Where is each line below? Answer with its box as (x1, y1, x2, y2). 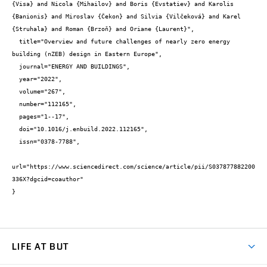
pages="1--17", (12, 113, 19, 120)
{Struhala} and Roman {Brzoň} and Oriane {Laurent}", (12, 26, 194, 33)
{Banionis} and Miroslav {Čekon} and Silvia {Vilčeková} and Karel (12, 13, 241, 20)
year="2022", (12, 76, 19, 83)
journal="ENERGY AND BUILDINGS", (12, 63, 19, 70)
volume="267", (12, 88, 19, 95)
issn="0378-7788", (12, 138, 19, 145)
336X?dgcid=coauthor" (12, 176, 83, 183)
